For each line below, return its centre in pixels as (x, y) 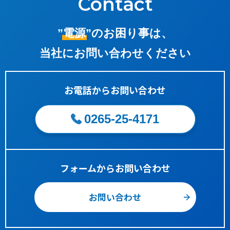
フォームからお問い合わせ (115, 168)
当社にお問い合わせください (115, 53)
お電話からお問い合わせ (115, 90)
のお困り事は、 (132, 33)
